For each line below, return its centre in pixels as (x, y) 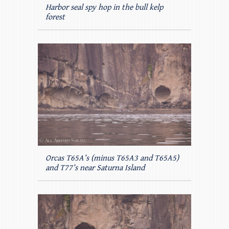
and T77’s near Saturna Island (95, 168)
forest (55, 17)
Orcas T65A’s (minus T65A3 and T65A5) (112, 158)
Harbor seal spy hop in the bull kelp (104, 8)
